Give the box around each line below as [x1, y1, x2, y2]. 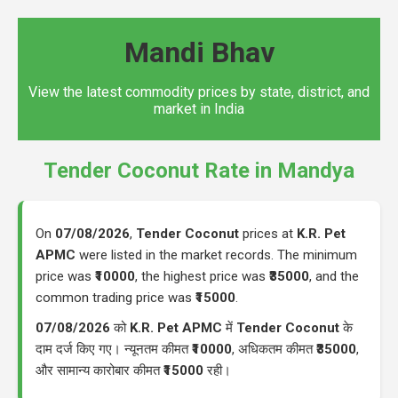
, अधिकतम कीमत [232, 340, 316, 357]
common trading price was [36, 289, 195, 306]
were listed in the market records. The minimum [76, 246, 357, 263]
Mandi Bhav [123, 36, 275, 69]
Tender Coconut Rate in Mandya [44, 157, 354, 183]
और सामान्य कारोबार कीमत [36, 362, 163, 378]
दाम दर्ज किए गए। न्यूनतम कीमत [36, 340, 192, 357]
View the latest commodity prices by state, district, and [28, 84, 370, 100]
